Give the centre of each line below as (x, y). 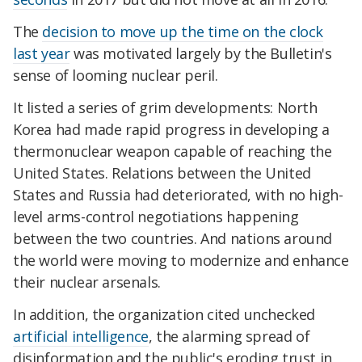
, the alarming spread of (229, 336)
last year (42, 53)
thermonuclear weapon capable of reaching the (173, 151)
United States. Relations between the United (162, 173)
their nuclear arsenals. (87, 282)
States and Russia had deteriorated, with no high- (178, 194)
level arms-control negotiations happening (156, 216)
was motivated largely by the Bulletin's (201, 53)
